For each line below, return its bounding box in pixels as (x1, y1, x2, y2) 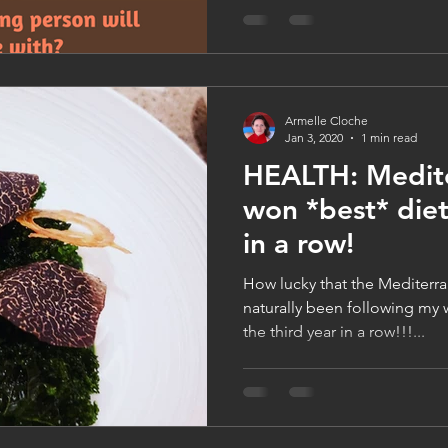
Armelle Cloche (285, 113, 368, 129)
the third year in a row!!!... (243, 322, 425, 342)
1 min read (361, 130, 417, 146)
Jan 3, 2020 (285, 130, 343, 146)
